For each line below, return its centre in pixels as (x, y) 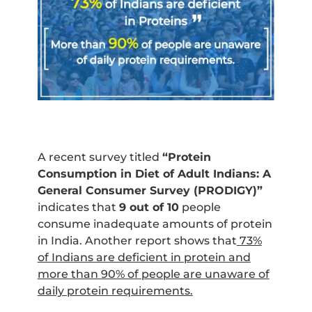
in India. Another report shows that (137, 241)
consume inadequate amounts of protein (155, 224)
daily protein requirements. (115, 291)
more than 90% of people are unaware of (153, 274)
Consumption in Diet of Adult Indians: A (154, 174)
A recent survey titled (100, 157)
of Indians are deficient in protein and (144, 258)
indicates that (78, 208)
